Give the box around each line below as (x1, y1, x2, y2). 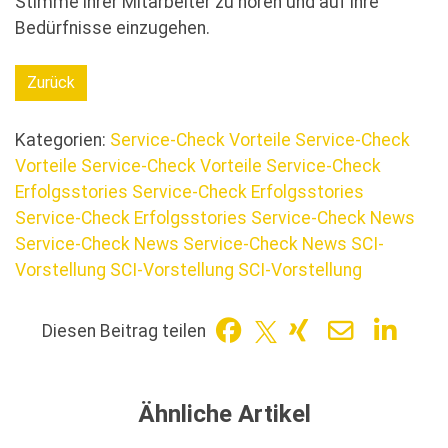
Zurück (27, 73, 75, 93)
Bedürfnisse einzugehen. (15, 18, 210, 39)
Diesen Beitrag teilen (42, 321, 207, 342)
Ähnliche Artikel (137, 399, 311, 428)
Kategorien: (15, 129, 110, 150)
